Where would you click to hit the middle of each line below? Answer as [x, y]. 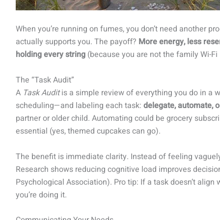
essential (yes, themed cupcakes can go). [88, 131]
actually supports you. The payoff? [77, 42]
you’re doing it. [41, 195]
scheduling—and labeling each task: [80, 106]
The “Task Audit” [45, 80]
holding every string [51, 55]
